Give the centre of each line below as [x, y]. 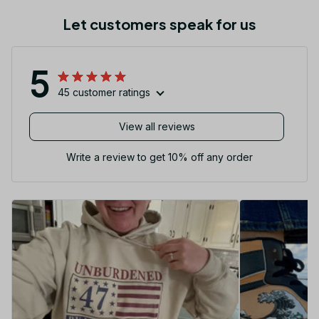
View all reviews [157, 127]
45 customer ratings [104, 92]
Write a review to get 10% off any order [159, 157]
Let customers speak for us [159, 23]
